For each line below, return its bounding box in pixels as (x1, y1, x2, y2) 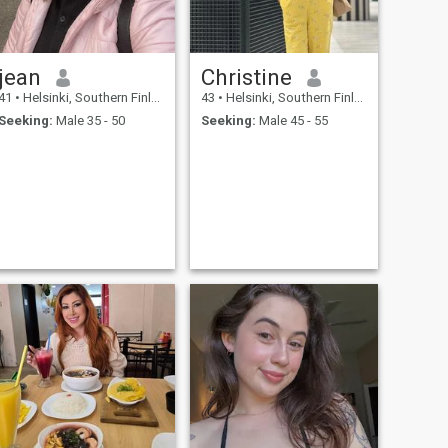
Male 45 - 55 (255, 112, 328, 128)
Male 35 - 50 (52, 112, 125, 128)
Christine (200, 64, 292, 91)
